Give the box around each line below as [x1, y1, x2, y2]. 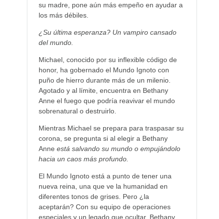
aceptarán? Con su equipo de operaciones [38, 203, 171, 211]
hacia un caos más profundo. [38, 155, 129, 163]
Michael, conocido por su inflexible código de [38, 56, 177, 64]
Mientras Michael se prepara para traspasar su [38, 124, 184, 132]
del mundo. [38, 39, 73, 47]
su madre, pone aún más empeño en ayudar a [38, 1, 183, 9]
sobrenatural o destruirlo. [38, 107, 116, 115]
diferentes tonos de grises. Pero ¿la [38, 193, 149, 201]
